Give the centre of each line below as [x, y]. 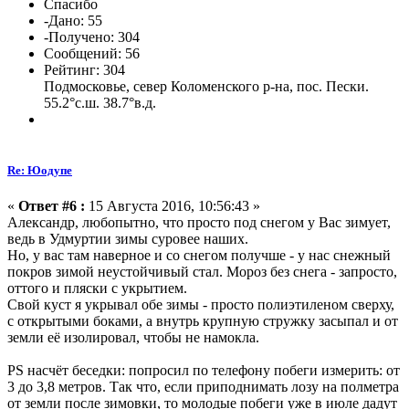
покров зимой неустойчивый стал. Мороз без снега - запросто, [202, 271]
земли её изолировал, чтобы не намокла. [133, 337]
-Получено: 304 [92, 37]
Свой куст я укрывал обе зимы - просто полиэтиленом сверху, [201, 304]
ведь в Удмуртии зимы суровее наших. [128, 238]
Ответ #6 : [52, 205]
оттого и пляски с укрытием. [97, 288]
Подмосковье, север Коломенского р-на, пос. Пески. [206, 87]
